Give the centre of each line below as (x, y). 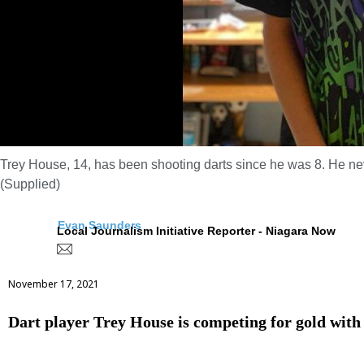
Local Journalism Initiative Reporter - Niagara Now (196, 230)
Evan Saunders (100, 225)
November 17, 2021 (54, 284)
